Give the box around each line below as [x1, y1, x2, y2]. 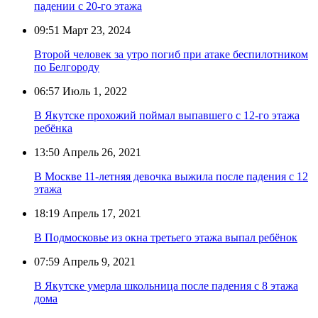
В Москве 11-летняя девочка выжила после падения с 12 [34, 170, 308, 182]
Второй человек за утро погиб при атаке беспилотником [34, 48, 308, 60]
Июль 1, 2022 [60, 84, 127, 97]
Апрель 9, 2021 [60, 255, 136, 268]
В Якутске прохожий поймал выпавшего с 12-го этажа [34, 109, 300, 121]
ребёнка [34, 121, 72, 134]
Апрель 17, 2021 [60, 207, 141, 219]
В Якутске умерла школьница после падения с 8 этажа [34, 279, 298, 292]
